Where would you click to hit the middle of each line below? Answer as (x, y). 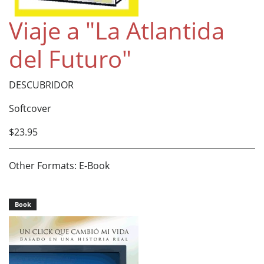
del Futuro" (70, 59)
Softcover (30, 109)
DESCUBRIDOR (41, 85)
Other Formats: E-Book (59, 166)
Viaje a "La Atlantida (117, 31)
